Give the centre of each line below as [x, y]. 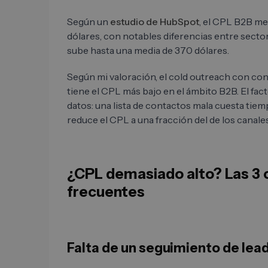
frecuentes [106, 192]
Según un [89, 22]
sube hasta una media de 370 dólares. [148, 51]
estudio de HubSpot [155, 22]
